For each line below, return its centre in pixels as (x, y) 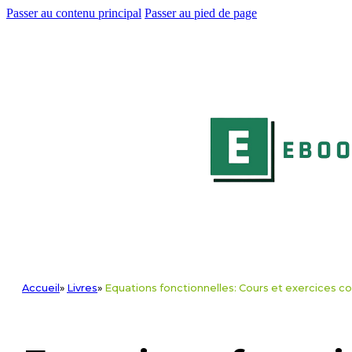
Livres (82, 288)
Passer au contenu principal (74, 13)
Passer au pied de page (201, 13)
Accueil (41, 288)
